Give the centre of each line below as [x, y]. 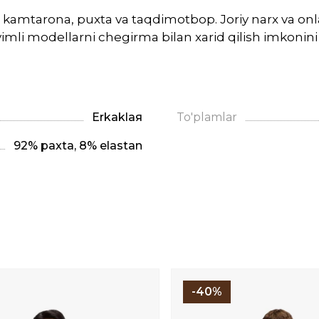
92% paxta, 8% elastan [78, 146]
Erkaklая [117, 117]
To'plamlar [207, 117]
